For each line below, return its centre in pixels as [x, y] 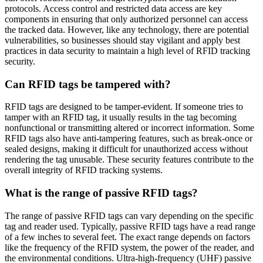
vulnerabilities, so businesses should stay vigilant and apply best [122, 40]
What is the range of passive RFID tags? [101, 193]
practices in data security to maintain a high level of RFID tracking [127, 50]
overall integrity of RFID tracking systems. [84, 170]
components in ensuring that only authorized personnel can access [126, 19]
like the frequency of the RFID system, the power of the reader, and [129, 247]
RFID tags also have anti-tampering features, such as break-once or [129, 139]
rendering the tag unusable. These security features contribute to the [129, 160]
